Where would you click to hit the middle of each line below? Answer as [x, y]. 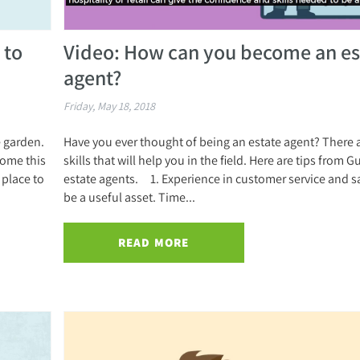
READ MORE [153, 243]
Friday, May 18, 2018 [109, 106]
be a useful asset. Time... [129, 197]
